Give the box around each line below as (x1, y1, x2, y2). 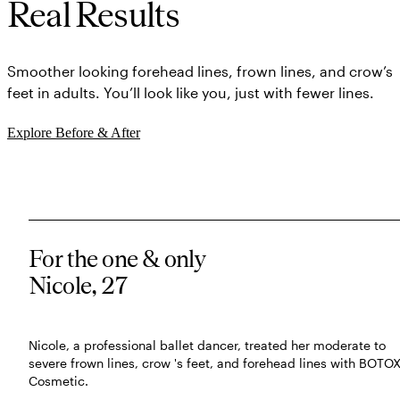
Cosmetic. (29, 373, 88, 389)
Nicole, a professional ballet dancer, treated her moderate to (29, 337, 386, 354)
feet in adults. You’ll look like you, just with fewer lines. (7, 84, 374, 102)
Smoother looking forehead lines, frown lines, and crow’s (7, 62, 393, 80)
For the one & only (29, 245, 206, 273)
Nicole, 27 (29, 271, 127, 300)
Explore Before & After (7, 125, 140, 141)
